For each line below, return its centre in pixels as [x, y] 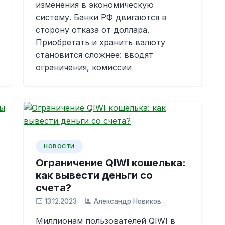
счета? [54, 188]
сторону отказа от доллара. [93, 30]
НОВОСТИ [59, 146]
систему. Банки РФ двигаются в [101, 17]
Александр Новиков [127, 201]
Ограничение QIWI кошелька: [111, 163]
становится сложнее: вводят [95, 55]
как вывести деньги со [94, 175]
